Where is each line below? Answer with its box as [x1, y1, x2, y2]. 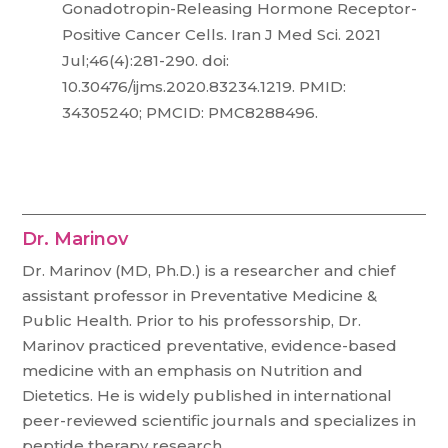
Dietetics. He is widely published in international [22, 386, 393, 405]
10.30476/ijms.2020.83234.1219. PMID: [62, 77, 347, 96]
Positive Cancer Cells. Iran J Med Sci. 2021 [62, 25, 382, 44]
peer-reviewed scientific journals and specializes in [22, 411, 417, 430]
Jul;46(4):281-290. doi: [62, 51, 230, 70]
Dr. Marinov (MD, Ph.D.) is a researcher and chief [22, 261, 396, 280]
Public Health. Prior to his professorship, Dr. [22, 311, 362, 330]
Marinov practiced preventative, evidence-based [22, 336, 398, 355]
